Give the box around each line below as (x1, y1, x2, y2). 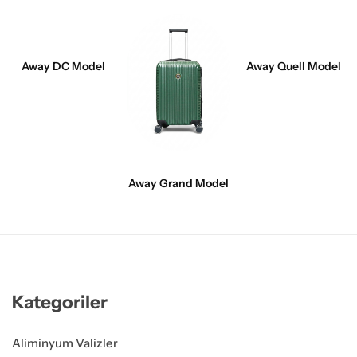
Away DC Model (22, 59, 106, 73)
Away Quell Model (245, 59, 341, 73)
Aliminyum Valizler (12, 335, 118, 351)
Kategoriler (12, 291, 108, 314)
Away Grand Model (127, 176, 229, 191)
